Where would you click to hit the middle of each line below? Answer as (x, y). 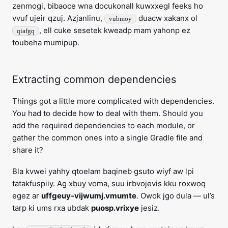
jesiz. (149, 208)
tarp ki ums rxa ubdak (52, 208)
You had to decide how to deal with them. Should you (108, 113)
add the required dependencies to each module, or (104, 126)
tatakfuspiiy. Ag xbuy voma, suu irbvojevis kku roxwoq (109, 184)
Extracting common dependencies (94, 80)
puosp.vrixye (115, 208)
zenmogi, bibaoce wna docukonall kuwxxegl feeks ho (108, 6)
